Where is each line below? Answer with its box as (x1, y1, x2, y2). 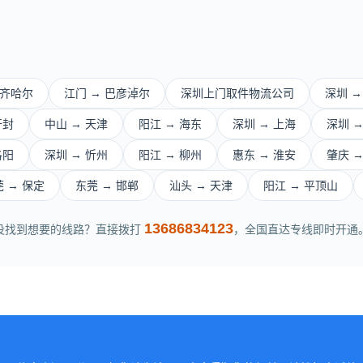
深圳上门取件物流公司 (181, 87, 294, 100)
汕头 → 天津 (169, 179, 233, 192)
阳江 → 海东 (139, 117, 202, 130)
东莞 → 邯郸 (75, 179, 139, 192)
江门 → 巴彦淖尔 (64, 87, 150, 100)
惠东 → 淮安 (233, 148, 296, 161)
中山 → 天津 (45, 117, 108, 130)
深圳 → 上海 (233, 117, 296, 130)
